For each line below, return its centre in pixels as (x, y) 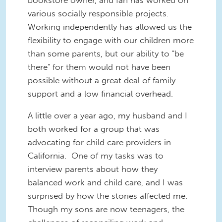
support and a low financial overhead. (100, 93)
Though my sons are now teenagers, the (106, 209)
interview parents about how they (93, 169)
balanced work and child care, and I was (105, 182)
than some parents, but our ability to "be (106, 53)
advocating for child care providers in (99, 142)
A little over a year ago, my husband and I (108, 115)
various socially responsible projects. (99, 13)
